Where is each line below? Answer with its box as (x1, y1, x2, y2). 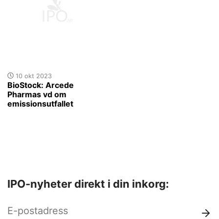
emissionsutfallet (7, 98, 73, 109)
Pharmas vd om (7, 89, 66, 99)
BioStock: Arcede (7, 80, 74, 90)
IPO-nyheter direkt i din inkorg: (7, 177, 169, 190)
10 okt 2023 (13, 72, 52, 80)
